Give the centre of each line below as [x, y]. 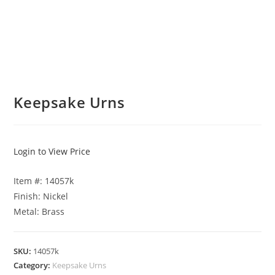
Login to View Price [52, 152]
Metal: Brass [39, 212]
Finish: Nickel [41, 196]
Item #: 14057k [44, 181]
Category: [33, 265]
